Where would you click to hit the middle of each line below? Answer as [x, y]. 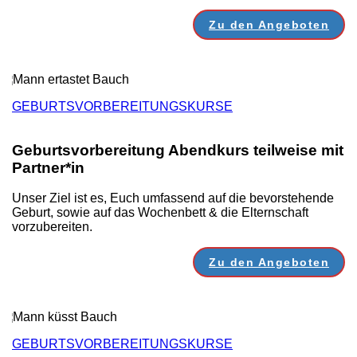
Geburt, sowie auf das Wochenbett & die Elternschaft [160, 213]
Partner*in [48, 167]
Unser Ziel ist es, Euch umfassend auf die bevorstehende [173, 198]
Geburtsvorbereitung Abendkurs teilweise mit [178, 150]
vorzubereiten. [52, 227]
